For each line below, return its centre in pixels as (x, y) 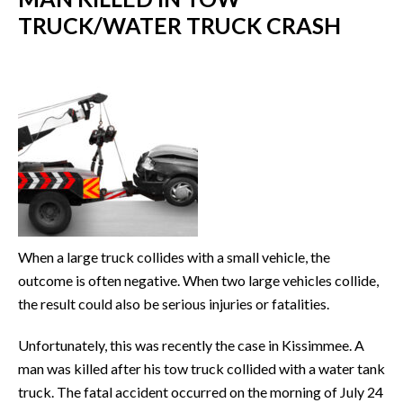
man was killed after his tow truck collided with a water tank (201, 368)
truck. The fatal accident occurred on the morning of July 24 (201, 391)
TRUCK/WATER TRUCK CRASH (179, 25)
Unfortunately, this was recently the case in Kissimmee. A (191, 345)
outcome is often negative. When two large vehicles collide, (198, 280)
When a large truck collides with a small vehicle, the (174, 256)
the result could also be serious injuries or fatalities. (174, 303)
